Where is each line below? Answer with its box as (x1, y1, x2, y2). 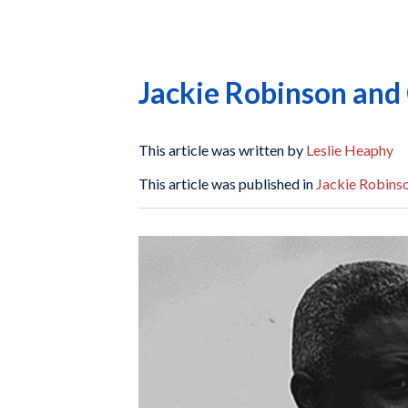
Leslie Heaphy (306, 140, 393, 158)
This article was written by (138, 140, 306, 158)
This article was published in (138, 175, 316, 193)
